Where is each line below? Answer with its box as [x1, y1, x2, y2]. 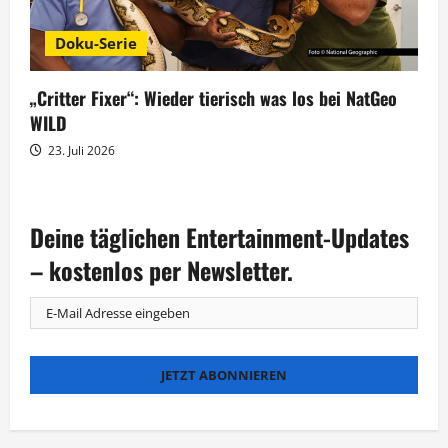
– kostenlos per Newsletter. [30, 251, 293, 288]
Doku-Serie [55, 32, 137, 53]
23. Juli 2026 [45, 141, 115, 159]
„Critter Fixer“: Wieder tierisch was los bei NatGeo [30, 84, 397, 111]
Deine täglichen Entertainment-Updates [30, 218, 409, 255]
